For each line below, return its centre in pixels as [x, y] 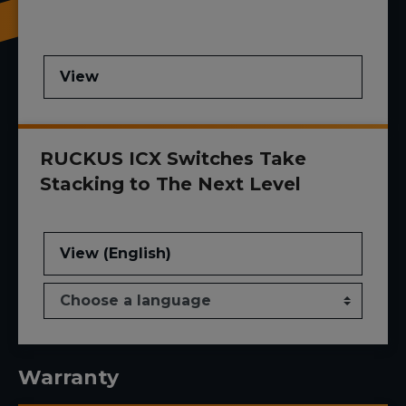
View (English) [116, 254]
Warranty [68, 378]
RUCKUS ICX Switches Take [173, 159]
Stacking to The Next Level [170, 184]
